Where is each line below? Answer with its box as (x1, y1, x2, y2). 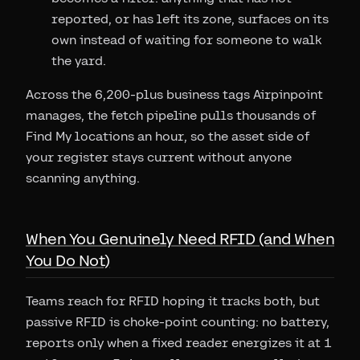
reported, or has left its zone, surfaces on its (51, 11, 329, 27)
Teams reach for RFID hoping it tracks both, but (26, 293, 320, 309)
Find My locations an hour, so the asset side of (26, 129, 309, 144)
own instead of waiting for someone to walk (51, 32, 321, 47)
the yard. (51, 53, 106, 68)
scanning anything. (26, 170, 140, 186)
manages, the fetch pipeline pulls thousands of (26, 108, 316, 123)
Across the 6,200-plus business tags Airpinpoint (26, 87, 323, 102)
